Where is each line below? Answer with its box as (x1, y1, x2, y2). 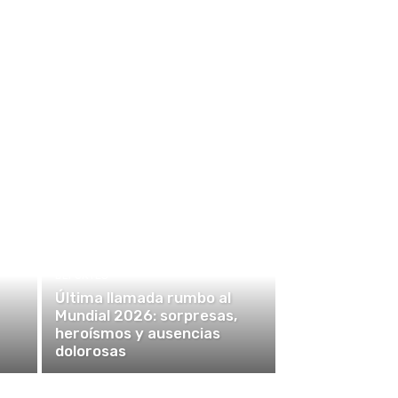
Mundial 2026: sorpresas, (54, 306, 237, 324)
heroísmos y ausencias (54, 323, 220, 342)
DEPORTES (54, 269, 107, 282)
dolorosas (54, 341, 126, 360)
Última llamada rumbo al (54, 288, 231, 306)
